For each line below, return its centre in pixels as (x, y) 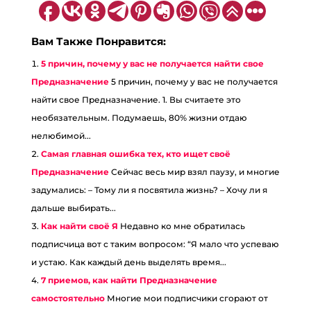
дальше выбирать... (73, 208)
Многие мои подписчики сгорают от (187, 299)
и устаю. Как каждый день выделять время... (128, 262)
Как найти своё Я (79, 226)
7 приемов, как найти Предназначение (129, 280)
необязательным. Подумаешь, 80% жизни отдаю (139, 118)
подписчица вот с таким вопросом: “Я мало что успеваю (155, 244)
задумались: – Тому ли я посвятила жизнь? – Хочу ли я (149, 190)
